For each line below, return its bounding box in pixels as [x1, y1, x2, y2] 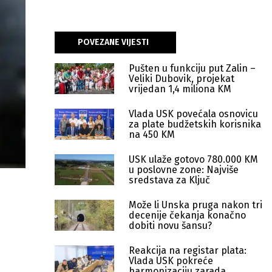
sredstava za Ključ [129, 174, 210, 186]
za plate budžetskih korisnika [129, 118, 261, 130]
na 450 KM [129, 129, 175, 140]
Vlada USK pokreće [129, 255, 213, 267]
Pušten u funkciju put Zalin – [129, 63, 256, 74]
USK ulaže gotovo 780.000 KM [129, 154, 258, 165]
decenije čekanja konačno [129, 209, 246, 221]
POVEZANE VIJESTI [78, 37, 149, 47]
